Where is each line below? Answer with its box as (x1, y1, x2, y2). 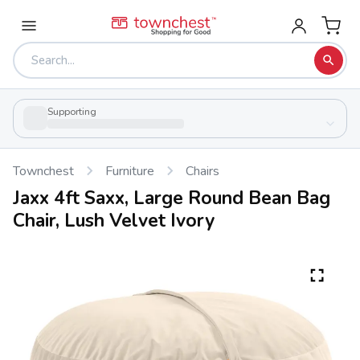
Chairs (185, 162, 219, 180)
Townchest (13, 162, 74, 180)
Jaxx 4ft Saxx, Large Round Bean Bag (13, 185, 330, 211)
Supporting (47, 105, 96, 118)
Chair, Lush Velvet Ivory (13, 207, 215, 233)
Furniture (104, 162, 154, 180)
